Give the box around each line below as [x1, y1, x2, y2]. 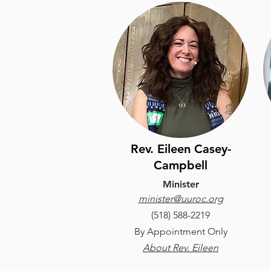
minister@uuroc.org [138, 193, 223, 204]
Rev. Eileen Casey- [130, 142, 231, 156]
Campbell [154, 158, 207, 172]
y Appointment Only [140, 226, 227, 237]
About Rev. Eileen [143, 242, 218, 253]
